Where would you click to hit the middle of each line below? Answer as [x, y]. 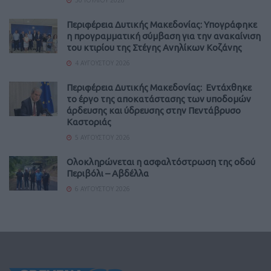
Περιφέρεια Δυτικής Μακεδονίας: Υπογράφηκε [162, 24]
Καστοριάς [89, 122]
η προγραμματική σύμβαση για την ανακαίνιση [164, 36]
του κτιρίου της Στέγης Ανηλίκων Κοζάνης [154, 47]
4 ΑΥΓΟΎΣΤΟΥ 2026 [102, 63]
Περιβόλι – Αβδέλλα [108, 173]
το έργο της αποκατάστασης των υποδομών [159, 99]
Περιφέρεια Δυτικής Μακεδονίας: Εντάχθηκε [159, 87]
